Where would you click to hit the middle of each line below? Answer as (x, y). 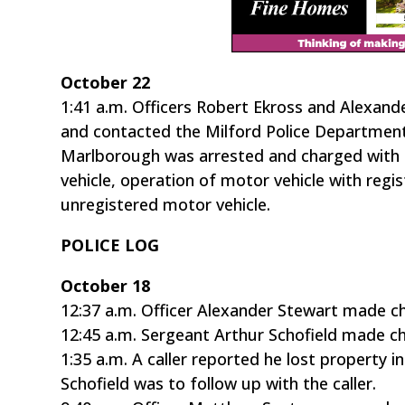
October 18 (106, 285)
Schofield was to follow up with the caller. (219, 383)
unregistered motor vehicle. (166, 204)
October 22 (106, 82)
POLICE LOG (110, 245)
